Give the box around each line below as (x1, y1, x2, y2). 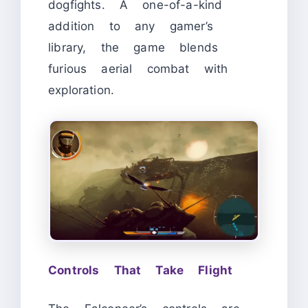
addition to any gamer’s (48, 19, 213, 34)
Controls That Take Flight (48, 263, 233, 277)
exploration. (48, 83, 115, 98)
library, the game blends (48, 41, 219, 55)
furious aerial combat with (48, 62, 228, 76)
